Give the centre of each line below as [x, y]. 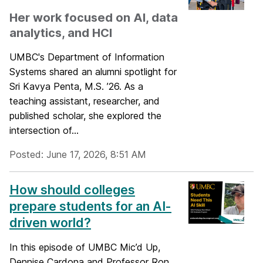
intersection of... [44, 131]
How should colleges [72, 190]
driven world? [50, 223]
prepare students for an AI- [90, 206]
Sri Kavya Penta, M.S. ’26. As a [76, 87]
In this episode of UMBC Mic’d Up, [85, 247]
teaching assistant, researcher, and [85, 101]
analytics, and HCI [61, 33]
